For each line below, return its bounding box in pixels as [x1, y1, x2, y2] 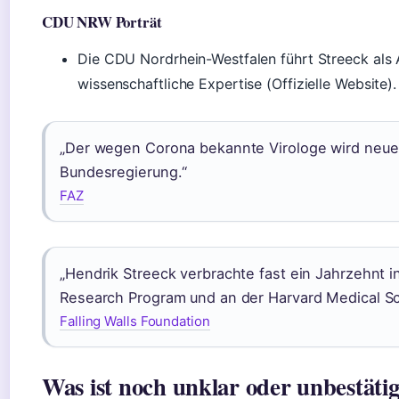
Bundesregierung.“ [60, 163, 188, 182]
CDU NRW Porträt [42, 11, 162, 34]
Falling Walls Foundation [60, 313, 210, 330]
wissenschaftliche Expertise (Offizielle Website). [77, 75, 397, 94]
